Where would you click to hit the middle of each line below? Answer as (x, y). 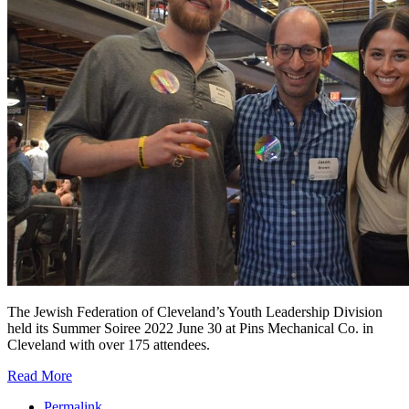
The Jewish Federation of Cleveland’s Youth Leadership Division (195, 311)
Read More (40, 375)
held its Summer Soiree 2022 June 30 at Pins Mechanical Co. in (190, 328)
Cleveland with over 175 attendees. (109, 344)
